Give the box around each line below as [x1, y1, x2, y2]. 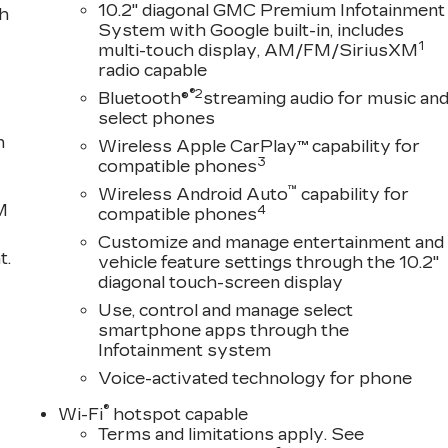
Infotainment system [98, 340, 272, 360]
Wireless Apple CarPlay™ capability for [98, 136, 421, 156]
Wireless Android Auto [98, 184, 289, 204]
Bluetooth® [98, 88, 190, 108]
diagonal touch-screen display [98, 272, 344, 292]
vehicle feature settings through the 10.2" [98, 252, 440, 272]
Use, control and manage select [98, 300, 354, 320]
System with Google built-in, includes [98, 20, 405, 40]
